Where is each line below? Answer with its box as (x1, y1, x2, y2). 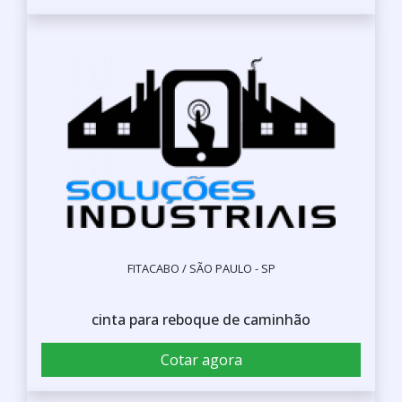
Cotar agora (160, 349, 242, 370)
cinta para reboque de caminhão (92, 309, 310, 329)
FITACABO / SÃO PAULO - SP (127, 259, 275, 276)
